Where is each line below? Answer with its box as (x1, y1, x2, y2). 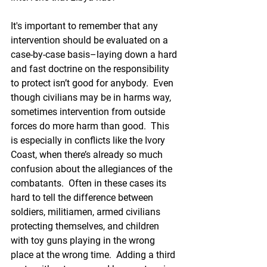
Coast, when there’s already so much (11, 149, 165, 160)
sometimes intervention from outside (11, 106, 167, 117)
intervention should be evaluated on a (11, 35, 170, 46)
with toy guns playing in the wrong (11, 235, 157, 246)
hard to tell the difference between (11, 192, 156, 203)
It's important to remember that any (11, 20, 160, 32)
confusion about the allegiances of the (11, 163, 175, 175)
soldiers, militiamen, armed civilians (11, 206, 163, 218)
